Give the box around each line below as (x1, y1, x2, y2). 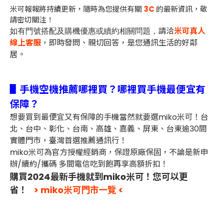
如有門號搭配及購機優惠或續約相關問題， (10, 26, 158, 35)
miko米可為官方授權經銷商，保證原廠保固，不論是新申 (10, 146, 208, 158)
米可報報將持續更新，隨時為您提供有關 (10, 3, 142, 14)
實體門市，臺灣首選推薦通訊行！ (10, 134, 127, 146)
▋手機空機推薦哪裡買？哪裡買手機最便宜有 (10, 82, 205, 96)
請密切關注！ (10, 14, 54, 25)
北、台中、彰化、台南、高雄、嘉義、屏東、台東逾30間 (10, 123, 207, 134)
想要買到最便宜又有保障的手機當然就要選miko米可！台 (10, 111, 208, 123)
